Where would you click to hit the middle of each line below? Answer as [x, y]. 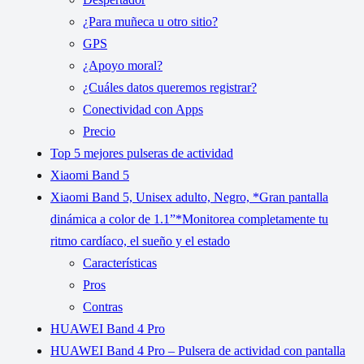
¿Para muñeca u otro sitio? [150, 22]
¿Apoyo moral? [123, 66]
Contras [103, 307]
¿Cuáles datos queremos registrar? [170, 88]
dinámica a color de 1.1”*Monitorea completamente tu [189, 219]
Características [120, 263]
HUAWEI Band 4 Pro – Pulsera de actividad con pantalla [198, 351]
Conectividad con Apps [143, 110]
